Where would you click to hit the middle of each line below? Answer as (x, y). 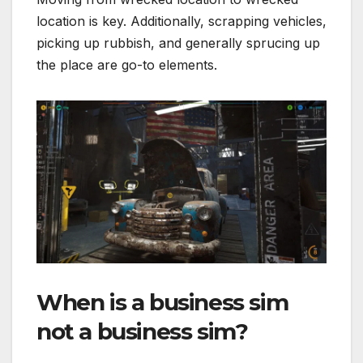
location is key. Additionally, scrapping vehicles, (181, 21)
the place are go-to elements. (127, 64)
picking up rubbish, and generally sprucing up (178, 43)
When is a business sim (162, 303)
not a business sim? (142, 332)
